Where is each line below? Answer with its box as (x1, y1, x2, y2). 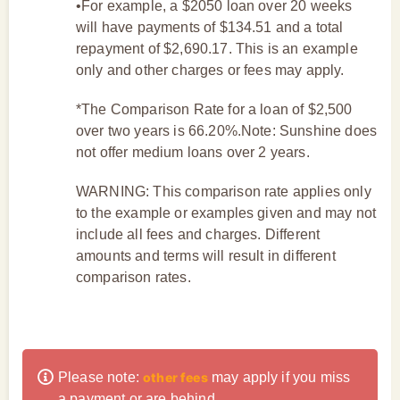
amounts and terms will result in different (76, 247, 336, 263)
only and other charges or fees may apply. (76, 62, 345, 78)
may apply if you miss (207, 369, 351, 385)
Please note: (58, 369, 144, 385)
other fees (143, 369, 208, 385)
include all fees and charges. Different (76, 226, 321, 242)
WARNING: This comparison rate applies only (76, 183, 371, 199)
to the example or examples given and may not (76, 204, 377, 221)
